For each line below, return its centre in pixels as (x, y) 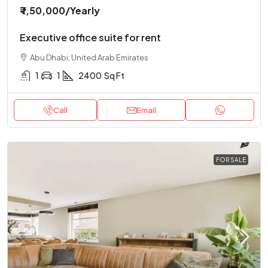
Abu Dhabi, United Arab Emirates (89, 57)
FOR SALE (231, 160)
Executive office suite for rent (90, 37)
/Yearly (83, 10)
